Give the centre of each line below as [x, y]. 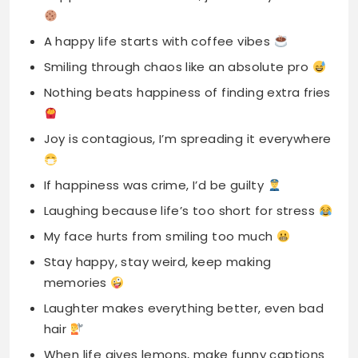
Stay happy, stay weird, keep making [157, 174]
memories [77, 195]
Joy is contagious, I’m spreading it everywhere [187, 51]
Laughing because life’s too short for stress [181, 123]
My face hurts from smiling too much [160, 149]
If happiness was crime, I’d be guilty [155, 97]
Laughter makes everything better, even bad [184, 221]
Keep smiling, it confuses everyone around [176, 313]
